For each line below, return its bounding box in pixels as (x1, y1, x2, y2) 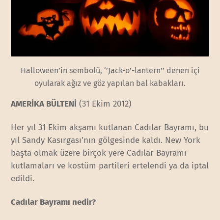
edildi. (11, 173, 35, 184)
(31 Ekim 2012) (77, 99, 132, 110)
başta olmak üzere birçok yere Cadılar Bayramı (11, 148, 187, 159)
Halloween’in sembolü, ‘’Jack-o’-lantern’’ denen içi (20, 66, 200, 76)
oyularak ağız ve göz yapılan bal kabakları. (34, 79, 186, 88)
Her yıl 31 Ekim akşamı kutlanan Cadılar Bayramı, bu (11, 122, 209, 133)
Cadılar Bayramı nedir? (11, 197, 96, 208)
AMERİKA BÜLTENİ (11, 99, 77, 110)
